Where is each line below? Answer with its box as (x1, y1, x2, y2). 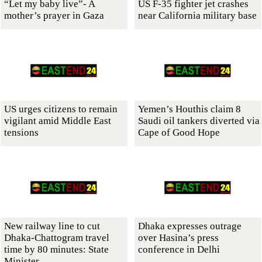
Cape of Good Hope (138, 126, 220, 138)
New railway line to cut (4, 220, 100, 232)
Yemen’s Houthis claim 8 (138, 103, 241, 115)
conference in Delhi (138, 243, 220, 255)
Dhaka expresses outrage (138, 220, 242, 232)
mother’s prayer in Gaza (4, 9, 104, 21)
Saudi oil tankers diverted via (138, 115, 260, 126)
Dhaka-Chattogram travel (4, 232, 109, 243)
